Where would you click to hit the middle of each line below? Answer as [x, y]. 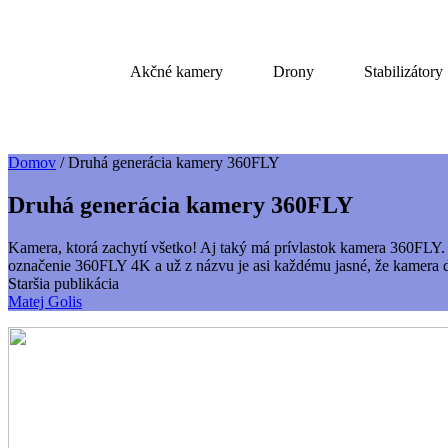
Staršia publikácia [63, 283]
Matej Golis [45, 301]
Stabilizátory [403, 71]
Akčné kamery [176, 71]
